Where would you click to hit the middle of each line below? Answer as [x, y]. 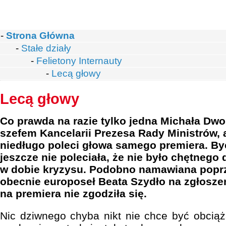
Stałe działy [46, 48]
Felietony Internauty [79, 61]
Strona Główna [40, 36]
